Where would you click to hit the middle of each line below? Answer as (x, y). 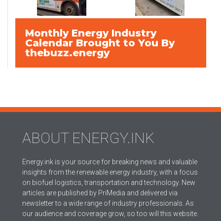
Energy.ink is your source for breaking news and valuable (110, 162)
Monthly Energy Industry (91, 33)
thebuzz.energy (67, 53)
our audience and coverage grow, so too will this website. (110, 214)
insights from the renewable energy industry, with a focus (110, 172)
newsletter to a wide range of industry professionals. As (108, 203)
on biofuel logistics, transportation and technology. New (109, 183)
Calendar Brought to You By (100, 43)
